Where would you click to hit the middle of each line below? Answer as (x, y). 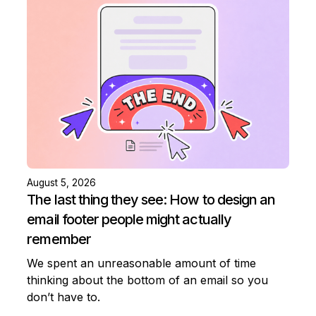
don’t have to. (64, 297)
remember (59, 239)
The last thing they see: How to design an (151, 199)
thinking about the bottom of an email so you (148, 280)
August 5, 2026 (62, 182)
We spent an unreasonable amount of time (142, 263)
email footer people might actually (129, 219)
